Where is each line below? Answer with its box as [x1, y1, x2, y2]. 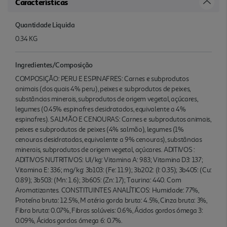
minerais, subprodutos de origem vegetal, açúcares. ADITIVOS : [15, 145, 195, 154]
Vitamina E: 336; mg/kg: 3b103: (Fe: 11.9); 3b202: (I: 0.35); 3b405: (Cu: [15, 165, 212, 174]
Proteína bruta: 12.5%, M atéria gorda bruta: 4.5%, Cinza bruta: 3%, [15, 196, 207, 205]
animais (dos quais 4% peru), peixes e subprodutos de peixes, [15, 84, 191, 93]
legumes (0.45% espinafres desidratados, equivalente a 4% [15, 104, 186, 113]
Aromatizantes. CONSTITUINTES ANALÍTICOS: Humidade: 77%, [15, 185, 199, 195]
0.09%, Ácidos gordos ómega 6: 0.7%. [15, 216, 123, 225]
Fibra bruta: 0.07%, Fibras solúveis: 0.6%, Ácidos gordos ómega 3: [15, 206, 203, 215]
